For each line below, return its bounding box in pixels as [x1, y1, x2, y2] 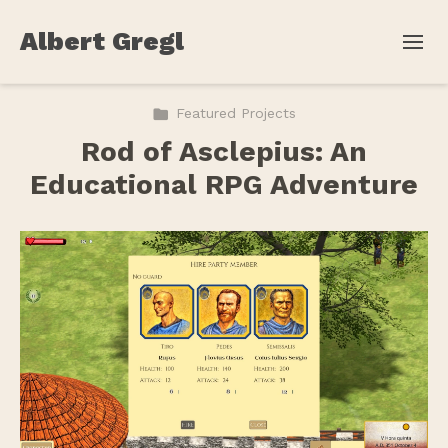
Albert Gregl [20, 26, 184, 56]
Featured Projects [176, 105, 296, 121]
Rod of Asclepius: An [81, 135, 367, 168]
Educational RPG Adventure [30, 168, 418, 201]
